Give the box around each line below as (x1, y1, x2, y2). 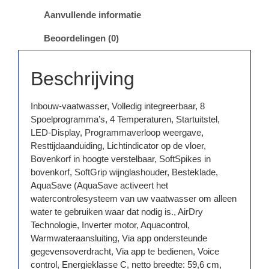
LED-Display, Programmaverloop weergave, (31, 127, 204, 138)
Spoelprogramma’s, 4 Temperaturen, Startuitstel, (31, 114, 220, 125)
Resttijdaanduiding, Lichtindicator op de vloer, (31, 141, 206, 151)
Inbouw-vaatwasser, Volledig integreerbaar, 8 (31, 101, 205, 112)
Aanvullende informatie (44, 10, 141, 20)
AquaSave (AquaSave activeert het (31, 180, 168, 191)
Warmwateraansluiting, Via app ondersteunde (31, 233, 207, 244)
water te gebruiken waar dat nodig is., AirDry (31, 207, 203, 217)
